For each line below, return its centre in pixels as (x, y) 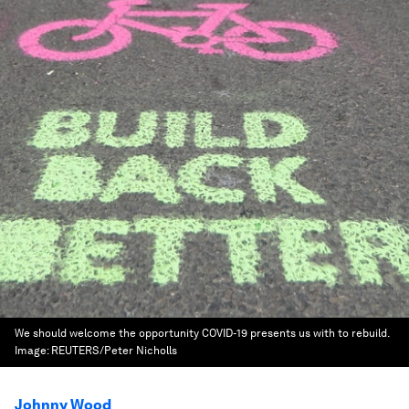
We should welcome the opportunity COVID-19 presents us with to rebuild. (202, 333)
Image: (33, 351)
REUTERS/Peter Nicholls (114, 351)
